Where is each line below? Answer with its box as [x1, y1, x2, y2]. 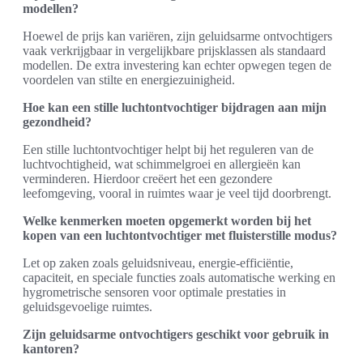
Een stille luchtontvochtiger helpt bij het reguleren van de [23, 143, 314, 156]
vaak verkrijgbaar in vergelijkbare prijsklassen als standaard [23, 44, 326, 58]
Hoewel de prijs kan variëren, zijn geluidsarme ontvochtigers [23, 29, 332, 43]
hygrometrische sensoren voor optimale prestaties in [23, 285, 286, 299]
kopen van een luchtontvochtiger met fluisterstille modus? [23, 228, 337, 242]
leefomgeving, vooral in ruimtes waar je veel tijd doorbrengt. [23, 186, 331, 200]
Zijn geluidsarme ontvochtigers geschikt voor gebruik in [23, 327, 329, 341]
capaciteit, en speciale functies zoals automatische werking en [23, 271, 335, 284]
